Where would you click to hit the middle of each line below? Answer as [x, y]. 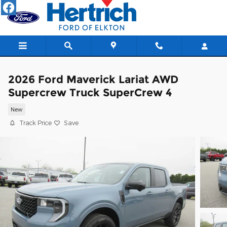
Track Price [35, 123]
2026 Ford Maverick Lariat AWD [93, 79]
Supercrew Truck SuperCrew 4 [90, 92]
